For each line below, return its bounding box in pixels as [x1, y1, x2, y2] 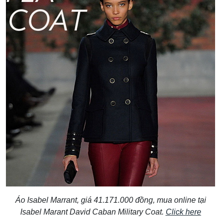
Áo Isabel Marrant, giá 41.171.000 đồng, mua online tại [15, 195, 206, 204]
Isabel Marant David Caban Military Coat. [20, 207, 166, 216]
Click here [165, 207, 201, 216]
